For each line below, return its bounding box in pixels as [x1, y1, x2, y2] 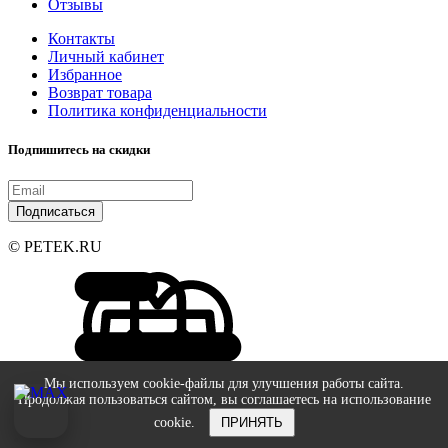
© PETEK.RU [8, 238, 102, 256]
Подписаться [16, 204, 95, 220]
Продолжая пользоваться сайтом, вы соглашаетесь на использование [17, 392, 431, 407]
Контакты [48, 30, 115, 48]
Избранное [48, 66, 122, 84]
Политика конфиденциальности [48, 102, 267, 120]
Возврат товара [48, 84, 152, 102]
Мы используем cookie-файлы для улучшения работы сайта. [44, 376, 404, 391]
